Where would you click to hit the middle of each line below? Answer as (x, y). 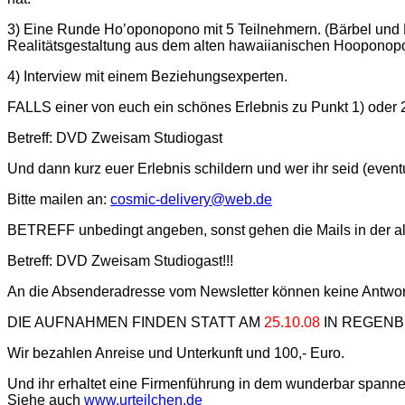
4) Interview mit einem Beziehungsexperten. (147, 77)
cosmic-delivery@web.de (191, 200)
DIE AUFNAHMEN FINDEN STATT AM (136, 323)
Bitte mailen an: (59, 200)
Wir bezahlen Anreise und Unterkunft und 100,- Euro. (176, 353)
